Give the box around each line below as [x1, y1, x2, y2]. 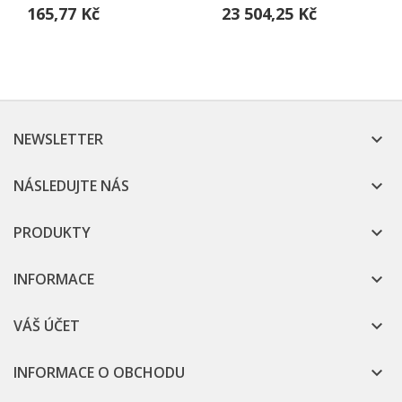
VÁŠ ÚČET [13, 316, 80, 336]
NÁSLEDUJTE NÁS [13, 176, 129, 197]
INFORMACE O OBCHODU [13, 363, 185, 383]
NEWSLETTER [13, 129, 103, 150]
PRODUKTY [13, 223, 91, 243]
